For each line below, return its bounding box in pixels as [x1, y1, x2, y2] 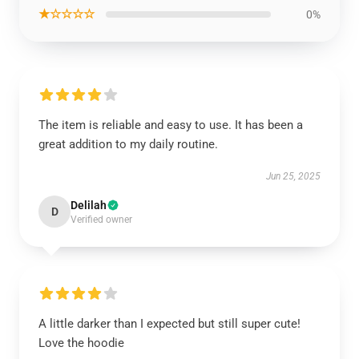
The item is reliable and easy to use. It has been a [38, 118, 303, 132]
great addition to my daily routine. [38, 137, 218, 151]
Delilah [71, 199, 107, 212]
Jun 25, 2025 [266, 171, 321, 182]
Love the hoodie [38, 336, 124, 350]
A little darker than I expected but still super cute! [38, 317, 301, 331]
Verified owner [71, 214, 132, 225]
